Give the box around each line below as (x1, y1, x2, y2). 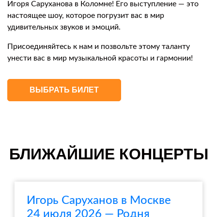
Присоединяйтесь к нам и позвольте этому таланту (7, 43, 190, 50)
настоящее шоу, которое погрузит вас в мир (7, 12, 164, 19)
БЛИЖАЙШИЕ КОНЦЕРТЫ (9, 145, 208, 163)
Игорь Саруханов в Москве (27, 195, 171, 206)
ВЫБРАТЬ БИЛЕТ (30, 86, 99, 94)
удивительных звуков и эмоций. (7, 23, 121, 31)
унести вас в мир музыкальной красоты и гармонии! (7, 54, 193, 62)
